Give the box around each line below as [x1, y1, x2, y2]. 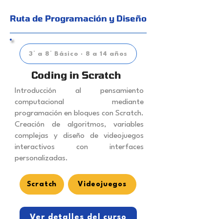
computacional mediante [15, 98, 144, 107]
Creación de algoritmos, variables [15, 121, 144, 129]
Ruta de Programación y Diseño [10, 13, 147, 23]
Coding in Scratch [31, 69, 121, 81]
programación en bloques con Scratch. [15, 109, 144, 118]
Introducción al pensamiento [15, 87, 144, 95]
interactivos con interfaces [15, 143, 144, 152]
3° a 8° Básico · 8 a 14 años [29, 50, 128, 58]
